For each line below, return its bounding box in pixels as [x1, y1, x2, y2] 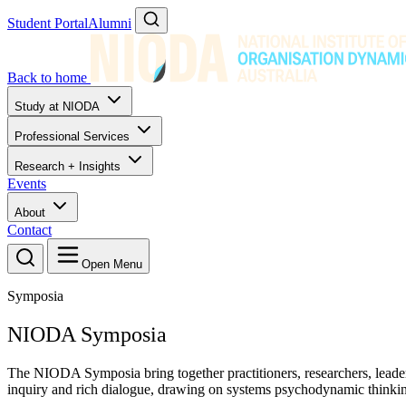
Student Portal [7, 15, 88, 31]
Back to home [7, 70, 87, 85]
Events [7, 176, 46, 191]
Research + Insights [14, 159, 124, 173]
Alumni [88, 15, 131, 31]
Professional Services [14, 130, 133, 143]
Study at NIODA [14, 100, 103, 113]
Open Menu [82, 257, 142, 271]
